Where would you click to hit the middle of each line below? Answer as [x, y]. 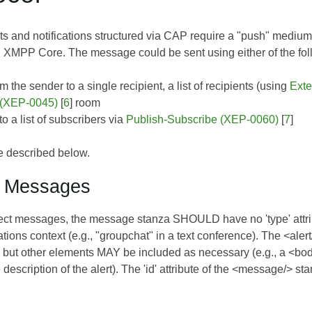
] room [85, 102]
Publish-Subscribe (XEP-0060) [203, 119]
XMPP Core [33, 52]
